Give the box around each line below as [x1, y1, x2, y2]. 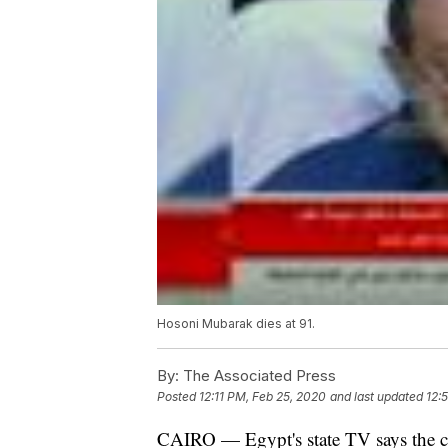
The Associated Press [179, 366, 336, 386]
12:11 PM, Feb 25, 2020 [199, 389, 326, 405]
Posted [157, 389, 199, 405]
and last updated [330, 389, 423, 405]
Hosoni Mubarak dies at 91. [157, 316, 315, 332]
